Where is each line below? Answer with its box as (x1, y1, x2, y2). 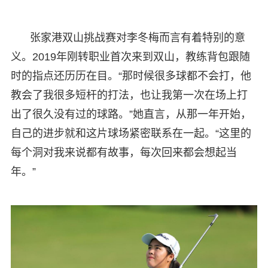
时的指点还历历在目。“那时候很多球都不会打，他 (10, 69, 251, 82)
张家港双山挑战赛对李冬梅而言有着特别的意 (29, 31, 245, 44)
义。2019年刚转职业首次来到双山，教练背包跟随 (10, 50, 250, 63)
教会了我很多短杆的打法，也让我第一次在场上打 (10, 89, 248, 101)
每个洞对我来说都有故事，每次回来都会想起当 (10, 146, 237, 159)
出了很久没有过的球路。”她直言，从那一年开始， (10, 108, 251, 120)
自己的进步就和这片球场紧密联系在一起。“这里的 (10, 127, 251, 139)
